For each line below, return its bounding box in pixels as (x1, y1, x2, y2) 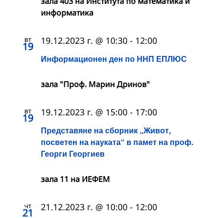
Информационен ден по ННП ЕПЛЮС (41, 53, 187, 65)
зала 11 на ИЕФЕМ (41, 174, 110, 185)
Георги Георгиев (41, 148, 105, 160)
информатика (41, 7, 93, 18)
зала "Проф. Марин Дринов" (41, 79, 150, 90)
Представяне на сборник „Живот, (41, 125, 171, 136)
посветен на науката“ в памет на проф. (41, 136, 193, 148)
